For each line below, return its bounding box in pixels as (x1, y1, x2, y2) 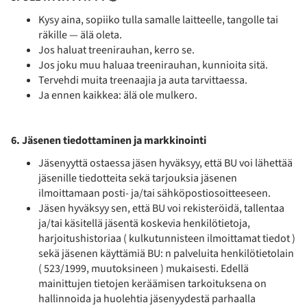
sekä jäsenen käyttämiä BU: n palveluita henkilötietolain (38, 245, 294, 261)
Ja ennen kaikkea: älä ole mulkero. (38, 87, 197, 103)
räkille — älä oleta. (38, 27, 122, 42)
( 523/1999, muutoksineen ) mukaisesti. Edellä (38, 260, 249, 276)
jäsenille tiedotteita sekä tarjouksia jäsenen (38, 170, 237, 186)
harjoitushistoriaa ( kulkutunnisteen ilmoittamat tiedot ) (38, 230, 295, 246)
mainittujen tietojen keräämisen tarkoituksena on (38, 275, 267, 291)
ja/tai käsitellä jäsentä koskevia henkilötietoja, (38, 215, 250, 231)
